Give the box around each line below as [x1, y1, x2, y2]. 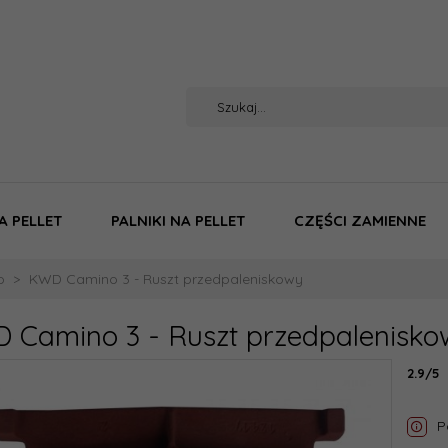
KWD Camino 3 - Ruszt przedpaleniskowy [29, 270, 303, 288]
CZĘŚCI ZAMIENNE [294, 211, 426, 230]
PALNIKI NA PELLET [111, 211, 246, 230]
